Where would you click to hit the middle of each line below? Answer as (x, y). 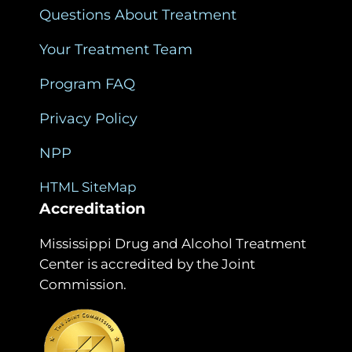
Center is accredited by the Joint (147, 264)
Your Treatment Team (116, 49)
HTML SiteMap (88, 187)
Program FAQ (87, 84)
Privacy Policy (88, 118)
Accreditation (92, 208)
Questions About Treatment (138, 15)
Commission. (83, 284)
